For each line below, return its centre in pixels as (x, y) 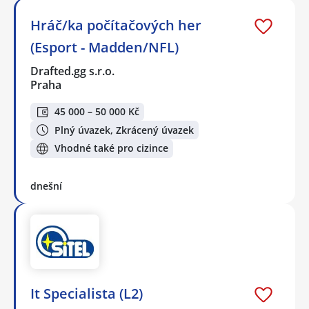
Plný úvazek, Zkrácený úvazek (124, 130)
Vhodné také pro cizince (111, 148)
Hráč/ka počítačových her (116, 25)
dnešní (46, 186)
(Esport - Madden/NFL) (104, 47)
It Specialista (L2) (87, 294)
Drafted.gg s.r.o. (73, 71)
